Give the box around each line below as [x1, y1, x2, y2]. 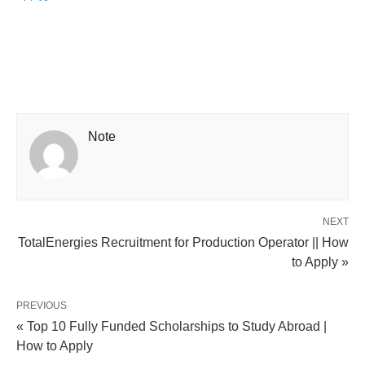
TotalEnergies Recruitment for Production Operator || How [18, 235, 349, 250]
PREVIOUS [16, 300, 67, 312]
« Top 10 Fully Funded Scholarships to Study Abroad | [16, 319, 327, 334]
